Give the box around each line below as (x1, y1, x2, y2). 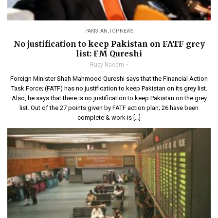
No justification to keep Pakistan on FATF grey (13, 38, 205, 49)
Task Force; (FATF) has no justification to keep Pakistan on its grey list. (11, 84, 207, 92)
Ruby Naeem (90, 61, 124, 68)
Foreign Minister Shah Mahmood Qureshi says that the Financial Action (10, 74, 208, 82)
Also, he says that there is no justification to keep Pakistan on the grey (11, 94, 207, 102)
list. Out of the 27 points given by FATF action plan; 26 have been (19, 104, 199, 111)
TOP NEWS (109, 28, 133, 34)
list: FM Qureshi (76, 48, 142, 58)
